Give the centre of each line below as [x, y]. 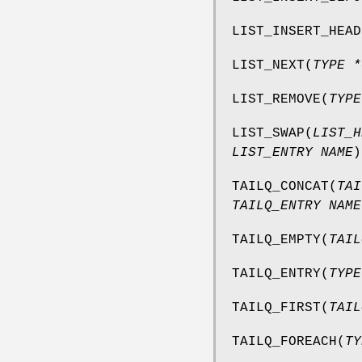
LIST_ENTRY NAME [293, 152]
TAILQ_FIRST [276, 307]
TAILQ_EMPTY [276, 240]
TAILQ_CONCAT [280, 186]
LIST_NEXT [268, 65]
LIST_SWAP [268, 133]
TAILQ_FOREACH [284, 341]
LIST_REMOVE [276, 99]
